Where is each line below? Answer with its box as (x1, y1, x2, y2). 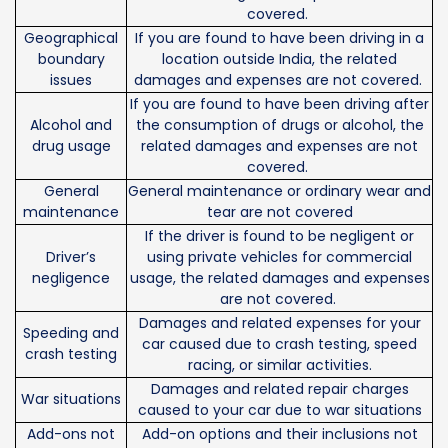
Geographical (24, 28, 118, 49)
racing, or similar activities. (187, 355, 372, 376)
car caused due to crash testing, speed (142, 334, 417, 355)
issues (50, 70, 92, 91)
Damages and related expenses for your (138, 313, 421, 334)
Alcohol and (30, 115, 112, 136)
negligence (32, 268, 110, 289)
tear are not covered (206, 202, 353, 223)
